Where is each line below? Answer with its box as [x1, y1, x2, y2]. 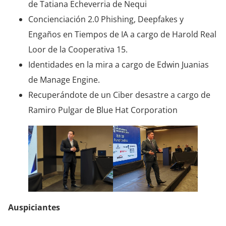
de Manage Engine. [28, 74, 100, 86]
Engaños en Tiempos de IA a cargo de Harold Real [28, 29, 216, 40]
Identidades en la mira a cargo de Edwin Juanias [28, 59, 209, 71]
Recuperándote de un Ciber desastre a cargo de [28, 89, 210, 101]
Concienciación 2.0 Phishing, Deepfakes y [28, 14, 184, 25]
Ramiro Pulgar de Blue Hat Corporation [28, 104, 178, 116]
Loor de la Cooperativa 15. [28, 44, 128, 55]
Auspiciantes [8, 202, 60, 213]
